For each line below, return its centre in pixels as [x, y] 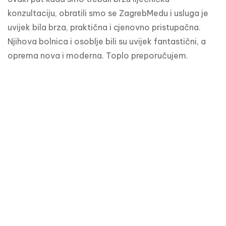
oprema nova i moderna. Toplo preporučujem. [98, 56]
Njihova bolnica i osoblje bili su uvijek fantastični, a [107, 42]
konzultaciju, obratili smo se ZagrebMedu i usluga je [108, 13]
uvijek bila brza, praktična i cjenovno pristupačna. [104, 27]
